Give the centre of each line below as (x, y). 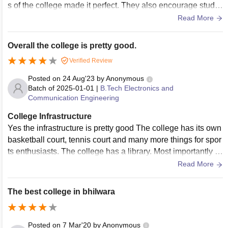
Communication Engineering (74, 98)
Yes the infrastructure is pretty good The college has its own (115, 128)
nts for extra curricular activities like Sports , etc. (93, 17)
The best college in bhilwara (61, 192)
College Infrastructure (50, 117)
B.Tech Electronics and (137, 88)
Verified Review (90, 60)
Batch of (41, 88)
